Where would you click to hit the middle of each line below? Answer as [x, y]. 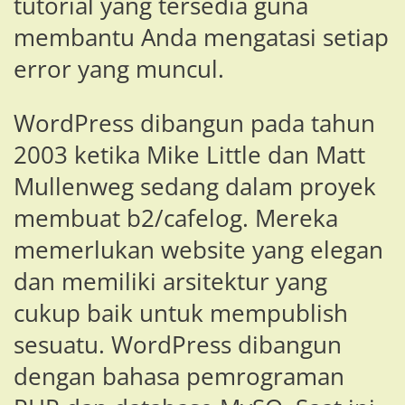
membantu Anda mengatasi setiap [201, 37]
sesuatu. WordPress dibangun [178, 345]
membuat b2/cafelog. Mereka [176, 219]
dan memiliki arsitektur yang [170, 282]
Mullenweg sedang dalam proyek [195, 187]
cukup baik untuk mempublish [181, 314]
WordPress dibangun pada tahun [194, 124]
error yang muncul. [119, 69]
